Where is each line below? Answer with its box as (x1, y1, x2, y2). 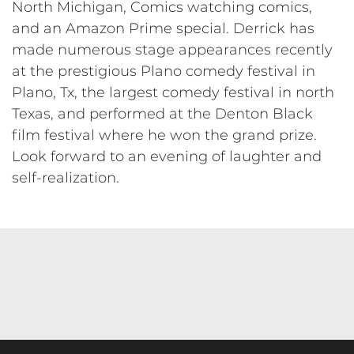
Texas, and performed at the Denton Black (12, 105, 313, 123)
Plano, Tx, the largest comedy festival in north (12, 84, 334, 102)
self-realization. (12, 169, 119, 187)
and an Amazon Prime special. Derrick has (12, 20, 314, 38)
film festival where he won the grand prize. (12, 126, 317, 145)
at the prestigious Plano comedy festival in (12, 62, 315, 81)
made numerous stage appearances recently (12, 41, 333, 59)
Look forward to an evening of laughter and (12, 148, 322, 166)
